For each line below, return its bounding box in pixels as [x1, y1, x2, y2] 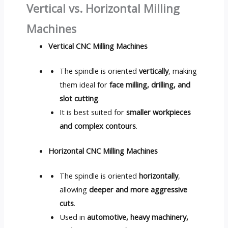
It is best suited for [60, 106, 127, 117]
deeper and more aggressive [89, 184, 188, 194]
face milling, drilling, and [109, 79, 191, 90]
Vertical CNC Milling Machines [48, 40, 148, 51]
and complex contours [60, 120, 136, 131]
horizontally [139, 170, 179, 181]
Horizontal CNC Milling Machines [48, 145, 158, 156]
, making [168, 65, 197, 76]
